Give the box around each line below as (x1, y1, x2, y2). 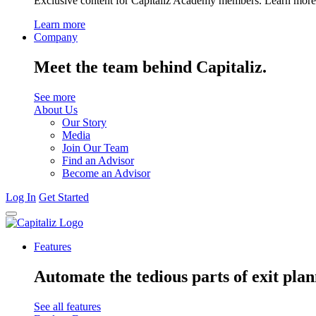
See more (34, 90, 75, 103)
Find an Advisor (62, 154, 134, 166)
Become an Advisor (62, 166, 150, 179)
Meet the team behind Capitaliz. (34, 57, 267, 76)
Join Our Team (62, 141, 128, 154)
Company (34, 30, 78, 43)
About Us (34, 103, 78, 116)
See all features (34, 300, 101, 312)
